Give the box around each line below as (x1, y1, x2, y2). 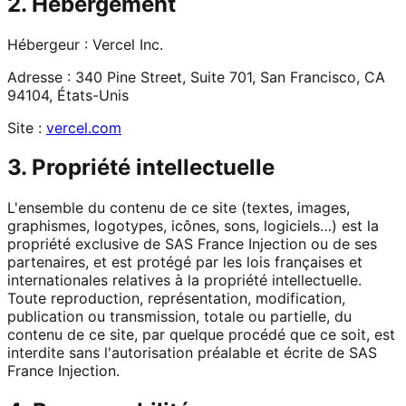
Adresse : (7, 67, 71, 86)
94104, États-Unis (7, 85, 129, 104)
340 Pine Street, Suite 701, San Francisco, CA (71, 67, 385, 86)
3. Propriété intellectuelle (7, 154, 275, 181)
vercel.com (46, 118, 121, 137)
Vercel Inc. (88, 34, 163, 53)
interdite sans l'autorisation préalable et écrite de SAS (7, 343, 377, 362)
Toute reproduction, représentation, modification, (7, 289, 345, 308)
